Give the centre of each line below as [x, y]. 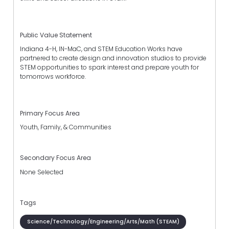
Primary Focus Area [50, 113]
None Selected [42, 172]
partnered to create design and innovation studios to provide [113, 58]
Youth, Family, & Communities [66, 127]
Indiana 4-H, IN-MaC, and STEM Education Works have [101, 49]
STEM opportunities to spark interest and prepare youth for [109, 67]
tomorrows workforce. [53, 76]
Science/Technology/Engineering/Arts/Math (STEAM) [103, 221]
